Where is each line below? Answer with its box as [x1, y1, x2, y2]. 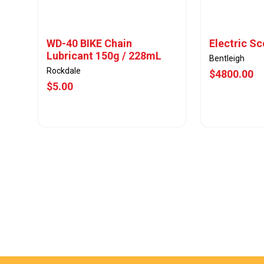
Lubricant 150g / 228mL [47, 49, 161, 62]
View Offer [84, 243, 133, 255]
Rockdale [47, 66, 81, 75]
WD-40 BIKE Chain [47, 37, 132, 49]
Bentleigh [209, 54, 245, 63]
